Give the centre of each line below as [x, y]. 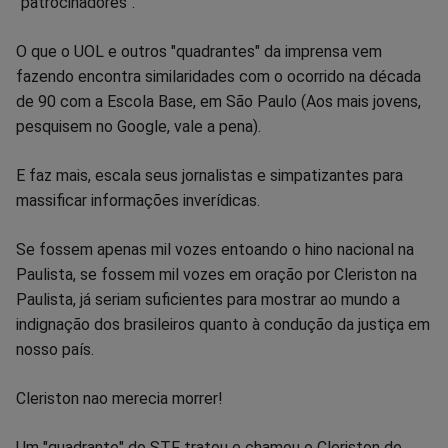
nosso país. [55, 349]
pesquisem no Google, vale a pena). [138, 126]
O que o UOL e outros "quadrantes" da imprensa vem [199, 51]
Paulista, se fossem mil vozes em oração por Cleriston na [216, 274]
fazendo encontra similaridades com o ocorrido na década [218, 76]
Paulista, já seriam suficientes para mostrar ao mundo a [208, 299]
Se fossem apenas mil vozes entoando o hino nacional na [215, 249]
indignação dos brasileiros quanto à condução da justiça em [223, 324]
